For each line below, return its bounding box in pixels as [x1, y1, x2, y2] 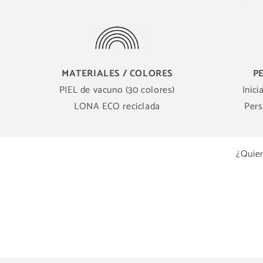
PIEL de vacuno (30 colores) [59, 82, 176, 98]
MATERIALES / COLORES [62, 66, 173, 82]
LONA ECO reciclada [74, 99, 160, 114]
